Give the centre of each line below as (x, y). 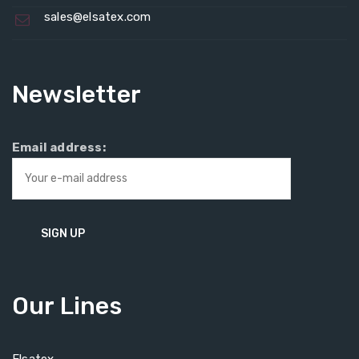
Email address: (59, 147)
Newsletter (77, 95)
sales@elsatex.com (98, 17)
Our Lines (67, 306)
